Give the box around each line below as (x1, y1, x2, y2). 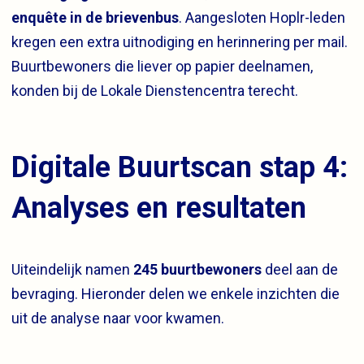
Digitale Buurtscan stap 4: (11, 150, 348, 185)
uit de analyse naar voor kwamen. (11, 310, 224, 327)
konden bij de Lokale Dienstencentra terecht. (11, 82, 298, 100)
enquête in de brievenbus (11, 9, 179, 27)
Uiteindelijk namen (11, 261, 133, 279)
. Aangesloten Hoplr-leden (179, 9, 345, 27)
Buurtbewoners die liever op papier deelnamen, (11, 58, 313, 76)
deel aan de (262, 261, 338, 279)
